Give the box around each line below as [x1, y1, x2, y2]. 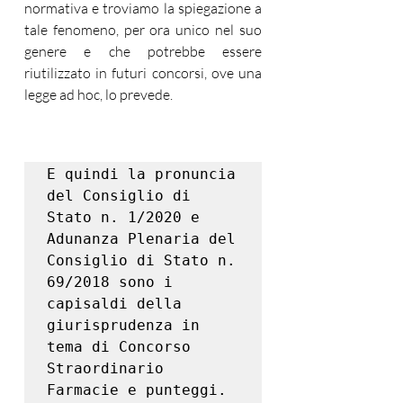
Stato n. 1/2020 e [47, 209, 200, 226]
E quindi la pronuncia [47, 166, 236, 183]
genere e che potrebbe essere [24, 42, 262, 60]
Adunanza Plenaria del [47, 230, 236, 247]
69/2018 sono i [47, 273, 173, 291]
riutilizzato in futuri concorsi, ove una [24, 64, 262, 82]
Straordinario [47, 360, 164, 377]
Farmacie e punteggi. [47, 381, 227, 399]
